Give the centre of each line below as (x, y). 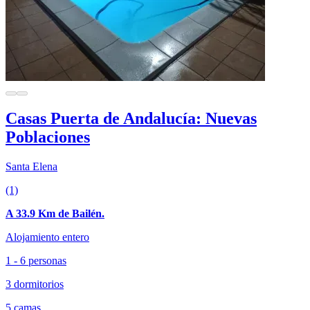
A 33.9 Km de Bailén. (55, 214)
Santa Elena (31, 167)
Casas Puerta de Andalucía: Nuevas (131, 119)
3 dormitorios (35, 284)
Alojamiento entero (47, 237)
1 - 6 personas (36, 261)
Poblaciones (48, 137)
